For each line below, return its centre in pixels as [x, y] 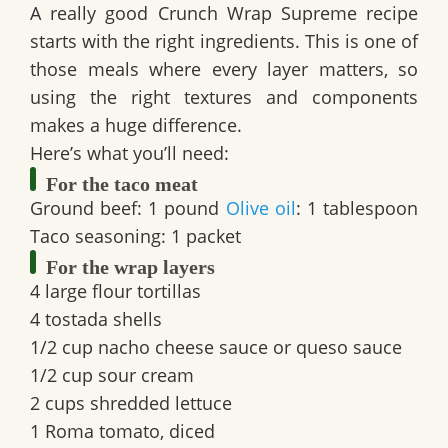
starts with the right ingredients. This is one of [224, 41]
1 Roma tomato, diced [122, 431]
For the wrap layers [130, 267]
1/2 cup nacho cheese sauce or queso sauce [216, 347]
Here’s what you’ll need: [129, 153]
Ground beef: [86, 208]
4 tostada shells [96, 319]
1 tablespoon [359, 208]
